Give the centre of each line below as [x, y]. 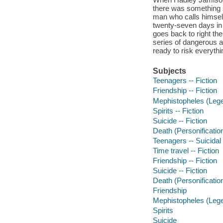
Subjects [169, 71]
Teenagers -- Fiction [185, 81]
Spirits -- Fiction [178, 111]
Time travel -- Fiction [186, 150]
